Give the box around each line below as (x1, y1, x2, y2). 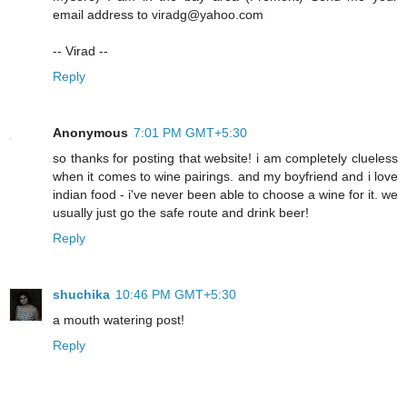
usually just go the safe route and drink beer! (53, 205, 309, 221)
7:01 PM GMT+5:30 (134, 125, 247, 141)
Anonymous (53, 125, 128, 141)
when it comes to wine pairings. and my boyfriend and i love (53, 169, 398, 184)
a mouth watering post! (53, 313, 184, 328)
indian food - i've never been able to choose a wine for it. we (53, 187, 398, 203)
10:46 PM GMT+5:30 (115, 287, 236, 303)
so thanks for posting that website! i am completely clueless (53, 151, 398, 166)
